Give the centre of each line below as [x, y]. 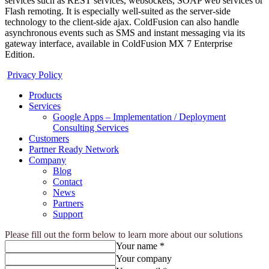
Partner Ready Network [74, 150]
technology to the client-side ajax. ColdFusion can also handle [122, 22]
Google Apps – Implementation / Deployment [139, 117]
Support [68, 214]
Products [45, 95]
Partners [68, 204]
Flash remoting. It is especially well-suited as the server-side [118, 11]
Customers [49, 139]
